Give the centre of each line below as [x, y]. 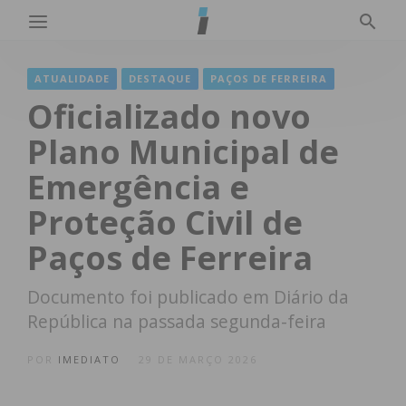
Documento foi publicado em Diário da [188, 297]
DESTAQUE [160, 78]
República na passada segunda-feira [177, 321]
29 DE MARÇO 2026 [198, 359]
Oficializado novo [169, 116]
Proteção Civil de [165, 222]
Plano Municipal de [183, 152]
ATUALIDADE [72, 78]
